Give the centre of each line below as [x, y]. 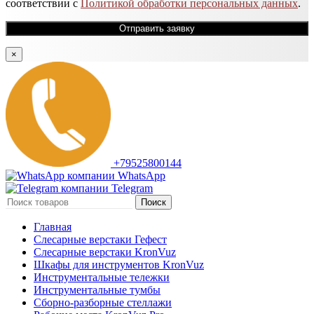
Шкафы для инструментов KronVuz [119, 265]
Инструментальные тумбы [97, 290]
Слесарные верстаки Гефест [100, 240]
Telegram [132, 189]
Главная [53, 227]
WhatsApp [142, 176]
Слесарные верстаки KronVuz [105, 252]
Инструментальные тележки [102, 278]
